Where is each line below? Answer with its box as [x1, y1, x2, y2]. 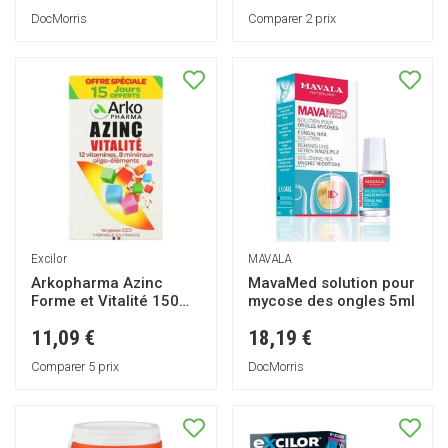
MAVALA [247, 250, 291, 267]
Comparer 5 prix [31, 359, 119, 374]
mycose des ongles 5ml [247, 292, 415, 311]
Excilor [31, 250, 67, 267]
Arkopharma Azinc [31, 274, 163, 293]
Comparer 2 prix [247, 10, 336, 26]
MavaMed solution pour [247, 274, 415, 293]
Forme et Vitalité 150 [31, 292, 179, 311]
